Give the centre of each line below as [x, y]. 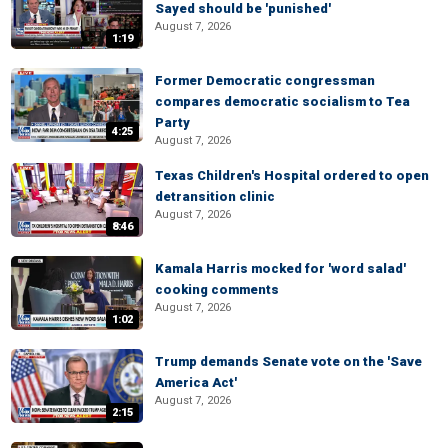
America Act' [196, 382]
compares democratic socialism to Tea [282, 101]
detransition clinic [215, 196]
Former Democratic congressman [265, 80]
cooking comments [217, 289]
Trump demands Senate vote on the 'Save [288, 361]
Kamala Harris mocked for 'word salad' [280, 268]
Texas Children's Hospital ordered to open [292, 175]
